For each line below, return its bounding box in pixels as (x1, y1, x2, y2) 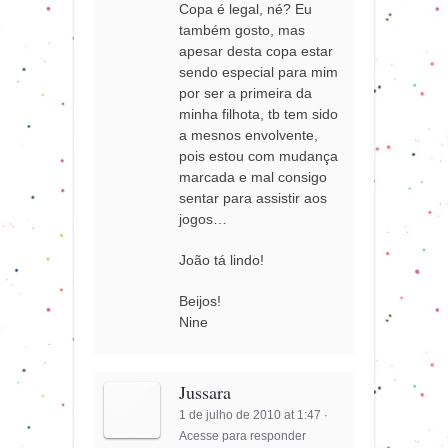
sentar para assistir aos (179, 190, 328, 207)
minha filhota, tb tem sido (179, 106, 339, 123)
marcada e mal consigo (179, 169, 328, 186)
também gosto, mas (179, 22, 306, 39)
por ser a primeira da (179, 85, 313, 102)
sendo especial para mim (179, 64, 339, 81)
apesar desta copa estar (179, 43, 334, 60)
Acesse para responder (179, 428, 307, 443)
